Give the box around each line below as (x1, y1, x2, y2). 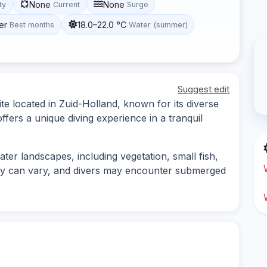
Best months (10, 20, 55, 29)
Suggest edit (178, 83, 229, 95)
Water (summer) (128, 20, 188, 29)
